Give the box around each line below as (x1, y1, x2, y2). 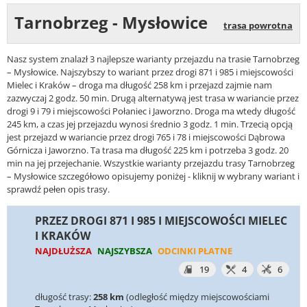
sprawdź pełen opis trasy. (7, 183, 110, 196)
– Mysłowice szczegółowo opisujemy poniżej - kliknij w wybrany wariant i (7, 170, 299, 183)
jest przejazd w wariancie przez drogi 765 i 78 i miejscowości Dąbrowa (7, 131, 285, 144)
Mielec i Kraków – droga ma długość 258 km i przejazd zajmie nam (7, 79, 272, 92)
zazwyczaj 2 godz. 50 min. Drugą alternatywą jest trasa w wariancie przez (7, 92, 299, 105)
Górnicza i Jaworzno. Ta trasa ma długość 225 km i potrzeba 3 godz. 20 (7, 144, 288, 157)
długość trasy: (35, 290, 93, 303)
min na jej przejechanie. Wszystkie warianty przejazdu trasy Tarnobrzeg (7, 157, 295, 170)
